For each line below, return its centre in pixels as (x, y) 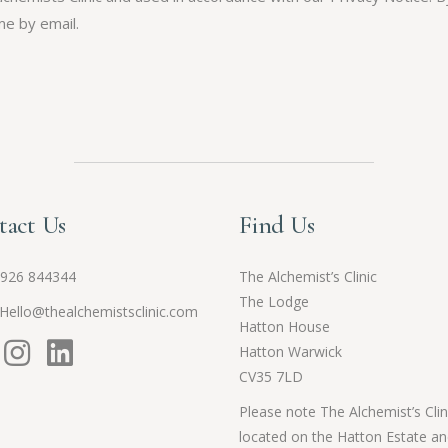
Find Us (277, 225)
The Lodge (274, 302)
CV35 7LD (271, 377)
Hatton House (284, 327)
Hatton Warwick (290, 352)
